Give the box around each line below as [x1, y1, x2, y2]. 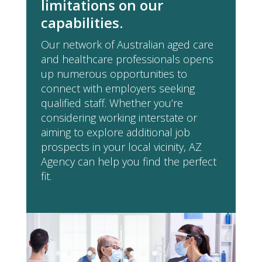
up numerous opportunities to [40, 67, 187, 81]
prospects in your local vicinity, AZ [40, 140, 202, 154]
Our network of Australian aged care [40, 37, 213, 52]
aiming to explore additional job [40, 125, 190, 140]
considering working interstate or [40, 111, 197, 125]
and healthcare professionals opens [40, 52, 213, 67]
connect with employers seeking [40, 81, 195, 96]
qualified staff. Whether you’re [40, 96, 183, 111]
